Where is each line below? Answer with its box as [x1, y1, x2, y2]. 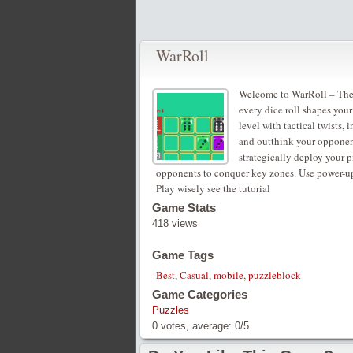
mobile [214, 268, 243, 282]
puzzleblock [248, 268, 301, 282]
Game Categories [152, 288, 247, 301]
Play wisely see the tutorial [156, 181, 270, 195]
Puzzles [152, 304, 189, 316]
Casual [180, 268, 209, 282]
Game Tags [152, 248, 214, 262]
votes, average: [158, 320, 235, 332]
